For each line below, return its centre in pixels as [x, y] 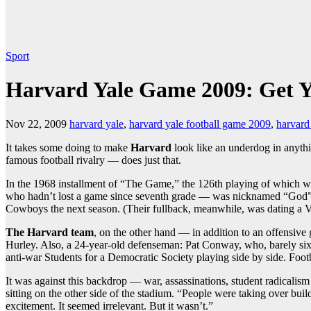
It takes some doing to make [68, 147]
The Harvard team [50, 232]
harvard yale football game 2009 [200, 124]
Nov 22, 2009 [36, 124]
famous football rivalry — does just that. [93, 160]
